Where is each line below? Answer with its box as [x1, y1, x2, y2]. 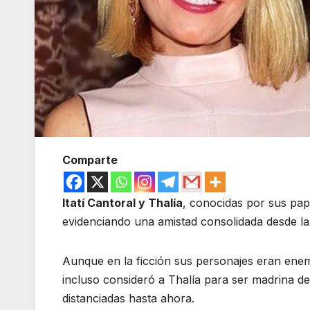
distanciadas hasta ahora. [62, 291, 194, 305]
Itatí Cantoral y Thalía [62, 195, 183, 210]
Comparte [62, 152, 118, 167]
